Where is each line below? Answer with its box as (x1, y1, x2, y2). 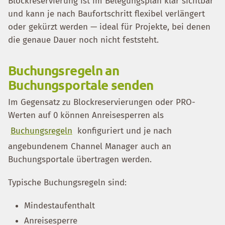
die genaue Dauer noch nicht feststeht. (8, 35, 159, 45)
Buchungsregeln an (8, 62, 119, 78)
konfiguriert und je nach (75, 126, 172, 136)
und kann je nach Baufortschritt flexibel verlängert (8, 9, 205, 19)
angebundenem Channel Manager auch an (8, 141, 171, 152)
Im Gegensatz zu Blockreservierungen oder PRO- (8, 97, 195, 107)
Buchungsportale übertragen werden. (8, 154, 152, 165)
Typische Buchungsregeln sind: (8, 177, 127, 188)
